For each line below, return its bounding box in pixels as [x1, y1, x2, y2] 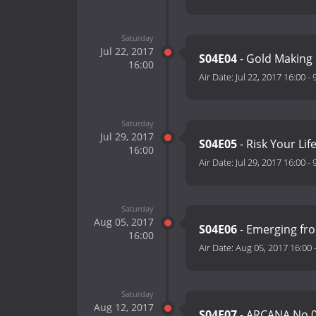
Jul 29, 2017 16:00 [236, 156, 305, 169]
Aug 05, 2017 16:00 [236, 241, 312, 255]
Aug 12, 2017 [93, 300, 154, 314]
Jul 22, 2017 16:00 [236, 71, 305, 84]
